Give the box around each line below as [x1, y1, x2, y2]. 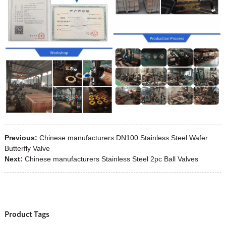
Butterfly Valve [4, 144, 50, 152]
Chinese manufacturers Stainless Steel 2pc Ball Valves [24, 154, 198, 163]
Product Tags [4, 209, 49, 219]
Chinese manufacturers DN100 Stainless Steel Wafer [39, 133, 208, 142]
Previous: [4, 133, 37, 142]
